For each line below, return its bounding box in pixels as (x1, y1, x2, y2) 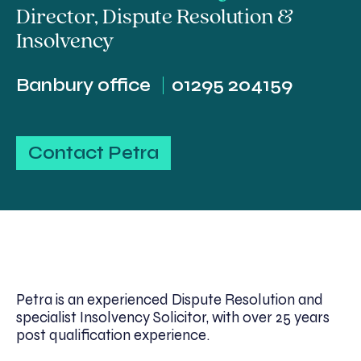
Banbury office (16, 73, 151, 96)
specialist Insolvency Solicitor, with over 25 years (16, 308, 330, 326)
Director (16, 6, 94, 29)
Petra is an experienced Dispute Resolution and (16, 290, 323, 309)
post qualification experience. (16, 326, 210, 344)
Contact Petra (28, 141, 159, 164)
